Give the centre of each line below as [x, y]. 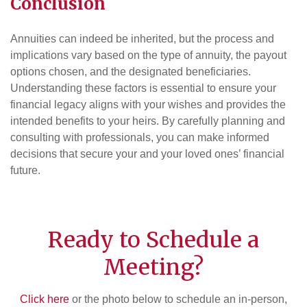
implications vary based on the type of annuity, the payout [148, 55]
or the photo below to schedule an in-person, [178, 299]
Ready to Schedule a [153, 240]
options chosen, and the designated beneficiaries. [131, 71]
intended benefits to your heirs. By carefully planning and [148, 121]
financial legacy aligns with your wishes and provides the [148, 104]
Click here [45, 299]
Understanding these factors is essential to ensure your [143, 88]
